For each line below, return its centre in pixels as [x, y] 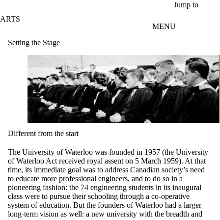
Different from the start [43, 133]
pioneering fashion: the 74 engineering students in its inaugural [105, 187]
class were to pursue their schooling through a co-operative [99, 196]
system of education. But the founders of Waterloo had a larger [105, 205]
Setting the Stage [34, 42]
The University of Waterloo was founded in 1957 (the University [108, 152]
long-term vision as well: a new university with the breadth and [105, 214]
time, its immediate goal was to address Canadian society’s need [106, 169]
